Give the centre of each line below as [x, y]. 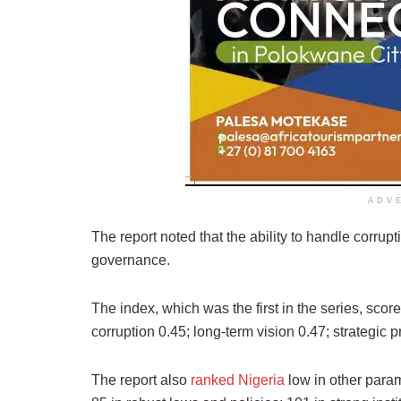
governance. [131, 260]
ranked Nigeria [238, 380]
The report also [141, 380]
